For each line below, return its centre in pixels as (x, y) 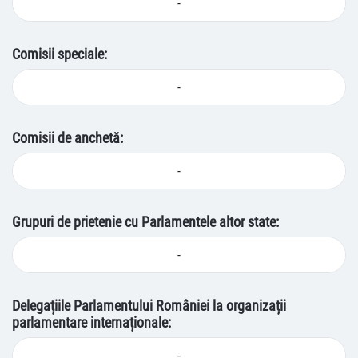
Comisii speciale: (60, 54)
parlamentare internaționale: (91, 322)
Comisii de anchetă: (68, 138)
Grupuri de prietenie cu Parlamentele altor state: (145, 222)
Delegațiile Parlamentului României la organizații (149, 306)
